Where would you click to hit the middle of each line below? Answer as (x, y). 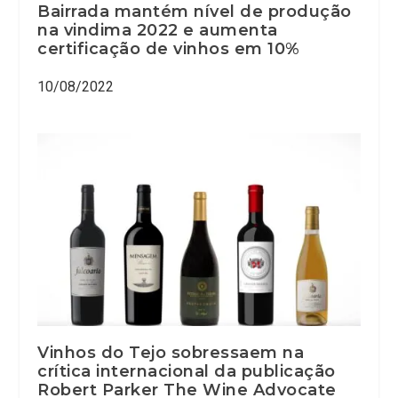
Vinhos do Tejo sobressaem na (171, 353)
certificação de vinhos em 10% (169, 48)
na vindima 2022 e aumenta (158, 30)
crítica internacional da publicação (187, 372)
